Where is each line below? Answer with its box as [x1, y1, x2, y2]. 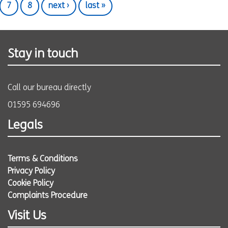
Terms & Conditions [8, 155, 78, 163]
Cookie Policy [8, 180, 53, 188]
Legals [8, 120, 43, 132]
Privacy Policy [8, 167, 55, 176]
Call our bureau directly [8, 84, 91, 92]
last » [85, 2, 105, 10]
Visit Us [8, 210, 46, 222]
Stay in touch [8, 48, 78, 61]
